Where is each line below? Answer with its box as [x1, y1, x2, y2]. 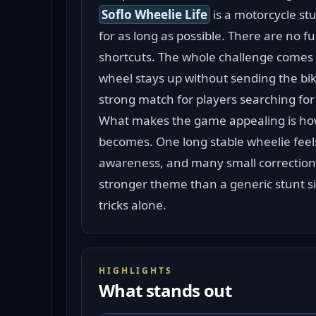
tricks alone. [99, 197, 166, 213]
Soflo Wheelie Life [102, 6, 207, 23]
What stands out [99, 279, 231, 302]
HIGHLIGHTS [99, 265, 173, 276]
